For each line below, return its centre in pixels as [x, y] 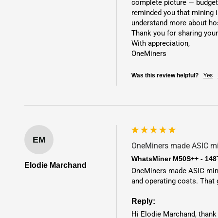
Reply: [143, 201]
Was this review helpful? [165, 76]
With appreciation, [161, 44]
